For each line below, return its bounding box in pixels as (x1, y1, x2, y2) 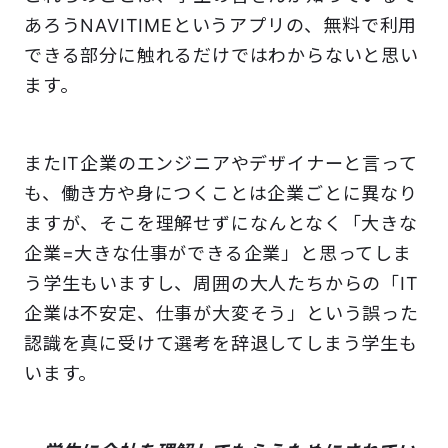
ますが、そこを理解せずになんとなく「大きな (24, 213, 418, 235)
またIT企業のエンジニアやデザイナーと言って (24, 153, 418, 175)
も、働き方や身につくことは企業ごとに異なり (24, 183, 418, 205)
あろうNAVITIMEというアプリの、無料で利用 (24, 15, 418, 37)
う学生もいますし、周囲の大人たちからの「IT (24, 273, 419, 295)
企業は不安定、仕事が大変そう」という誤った (24, 303, 419, 325)
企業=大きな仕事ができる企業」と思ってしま (24, 243, 412, 265)
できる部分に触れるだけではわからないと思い (24, 45, 419, 67)
